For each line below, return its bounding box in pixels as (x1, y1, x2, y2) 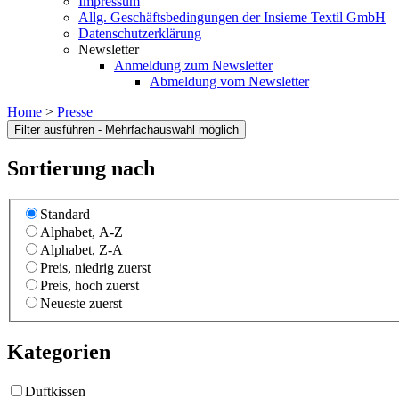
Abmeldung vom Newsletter (150, 74, 309, 89)
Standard (40, 207, 90, 223)
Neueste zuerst (40, 296, 122, 312)
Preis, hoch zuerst (40, 278, 139, 294)
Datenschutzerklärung (78, 26, 201, 41)
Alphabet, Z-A (40, 242, 123, 258)
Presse (57, 104, 93, 119)
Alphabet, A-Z (40, 224, 123, 240)
